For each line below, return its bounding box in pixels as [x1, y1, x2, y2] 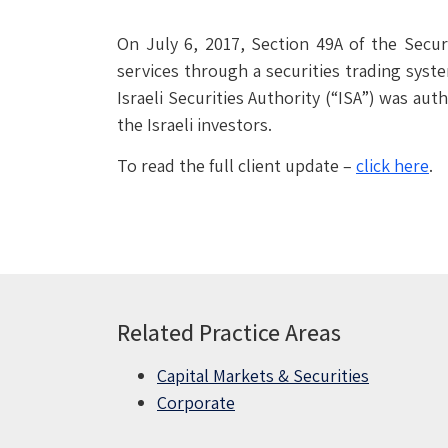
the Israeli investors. [117, 113, 272, 136]
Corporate [157, 390, 235, 414]
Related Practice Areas [117, 315, 341, 348]
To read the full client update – [117, 154, 356, 178]
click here [356, 154, 429, 178]
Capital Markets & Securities [157, 363, 369, 387]
